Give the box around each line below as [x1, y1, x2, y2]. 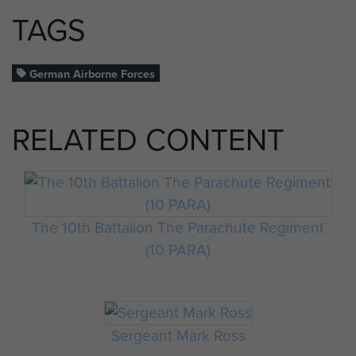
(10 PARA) [145, 238, 211, 262]
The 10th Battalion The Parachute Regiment [32, 216, 324, 240]
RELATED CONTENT [12, 118, 284, 163]
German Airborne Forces [26, 64, 156, 83]
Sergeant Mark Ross [110, 323, 246, 347]
